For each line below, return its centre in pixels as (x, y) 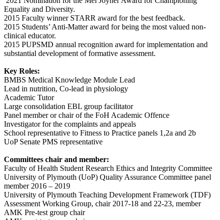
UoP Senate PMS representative (54, 142)
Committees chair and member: (56, 160)
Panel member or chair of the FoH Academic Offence (88, 115)
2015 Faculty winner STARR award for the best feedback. (95, 18)
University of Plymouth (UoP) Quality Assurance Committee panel (108, 177)
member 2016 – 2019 (38, 186)
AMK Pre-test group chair (44, 213)
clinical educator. (30, 36)
